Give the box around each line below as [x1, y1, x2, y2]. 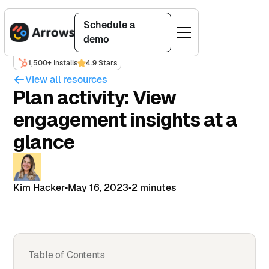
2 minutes [131, 181, 177, 194]
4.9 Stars [85, 58, 117, 68]
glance [13, 130, 74, 154]
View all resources [25, 73, 108, 86]
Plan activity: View [13, 85, 177, 110]
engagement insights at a [13, 107, 238, 132]
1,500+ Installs [28, 58, 77, 68]
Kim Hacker [13, 181, 65, 194]
